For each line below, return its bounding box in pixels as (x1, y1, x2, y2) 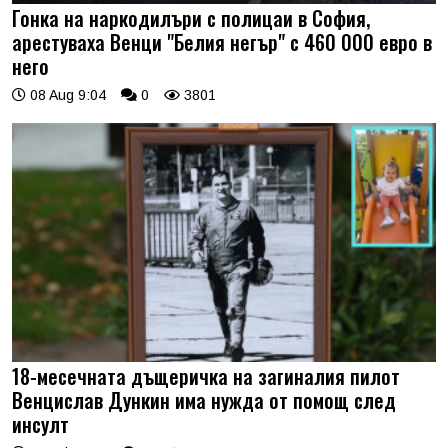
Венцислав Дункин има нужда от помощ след (12, 384, 396, 415)
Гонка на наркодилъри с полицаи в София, (12, 3, 370, 34)
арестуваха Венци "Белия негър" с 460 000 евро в (12, 27, 432, 58)
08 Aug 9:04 (26, 87, 106, 104)
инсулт (12, 408, 69, 439)
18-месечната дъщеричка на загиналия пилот (12, 360, 400, 391)
